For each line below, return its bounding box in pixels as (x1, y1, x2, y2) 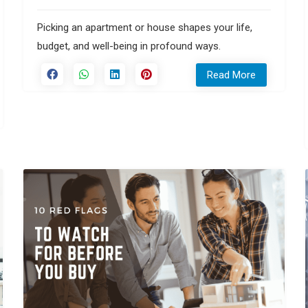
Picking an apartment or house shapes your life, (37, 21, 252, 34)
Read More (207, 68, 256, 81)
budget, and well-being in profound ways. (37, 39, 221, 52)
